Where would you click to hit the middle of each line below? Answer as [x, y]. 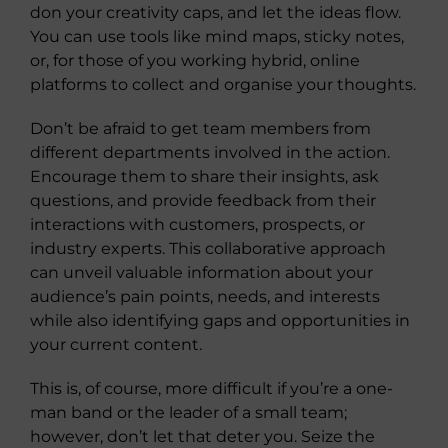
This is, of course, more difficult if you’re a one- [211, 388]
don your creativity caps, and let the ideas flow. [215, 12]
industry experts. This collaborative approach [208, 248]
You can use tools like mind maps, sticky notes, [217, 36]
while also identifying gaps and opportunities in [220, 320]
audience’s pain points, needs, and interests [205, 296]
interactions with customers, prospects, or [197, 224]
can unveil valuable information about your [201, 272]
